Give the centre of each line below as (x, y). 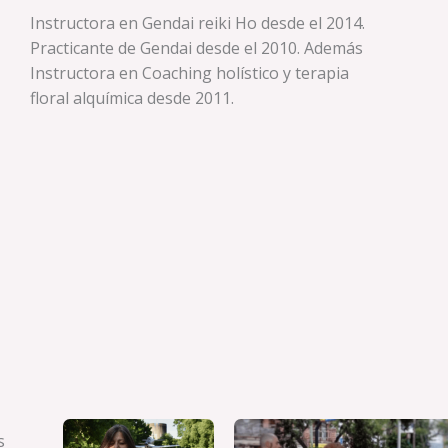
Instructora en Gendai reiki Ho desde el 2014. (197, 22)
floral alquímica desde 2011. (132, 97)
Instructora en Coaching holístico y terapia (189, 72)
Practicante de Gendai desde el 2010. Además (196, 47)
